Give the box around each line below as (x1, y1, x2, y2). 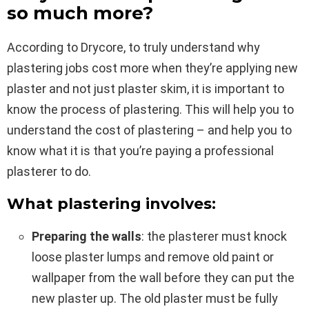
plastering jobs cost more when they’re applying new (7, 60, 298, 75)
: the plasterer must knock (141, 228, 287, 243)
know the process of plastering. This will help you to (7, 101, 294, 117)
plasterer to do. (7, 163, 91, 179)
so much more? (7, 1, 153, 24)
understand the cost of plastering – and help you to (7, 122, 292, 137)
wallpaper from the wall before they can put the (32, 270, 295, 285)
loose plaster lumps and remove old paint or (32, 249, 274, 264)
